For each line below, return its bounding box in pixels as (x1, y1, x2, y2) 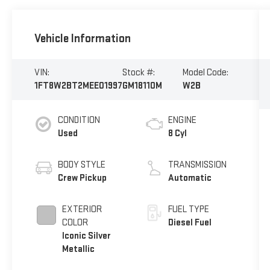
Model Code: (183, 67, 229, 79)
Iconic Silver (61, 230, 111, 242)
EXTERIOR (61, 204, 102, 216)
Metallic (61, 243, 95, 256)
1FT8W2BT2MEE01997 (34, 80, 122, 92)
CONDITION (57, 115, 100, 127)
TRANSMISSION (168, 159, 227, 171)
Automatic (168, 172, 212, 184)
